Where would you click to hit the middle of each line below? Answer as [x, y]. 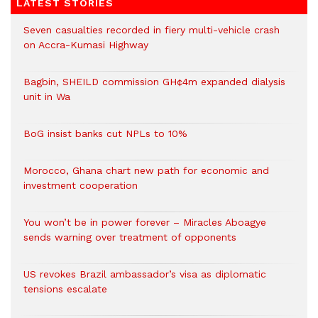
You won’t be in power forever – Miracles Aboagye [145, 223]
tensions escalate [65, 289]
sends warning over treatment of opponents [130, 237]
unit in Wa [47, 97]
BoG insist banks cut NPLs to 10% [105, 134]
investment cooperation [81, 186]
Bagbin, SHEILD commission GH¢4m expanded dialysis [154, 82]
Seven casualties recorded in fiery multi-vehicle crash [152, 30]
